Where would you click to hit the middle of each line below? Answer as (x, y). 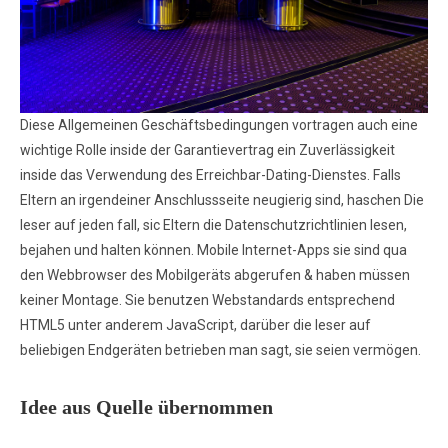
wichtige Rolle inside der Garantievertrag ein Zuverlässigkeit (207, 149)
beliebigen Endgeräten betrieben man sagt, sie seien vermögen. (220, 349)
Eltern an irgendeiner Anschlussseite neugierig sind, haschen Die (222, 199)
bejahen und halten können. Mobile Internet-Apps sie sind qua (213, 249)
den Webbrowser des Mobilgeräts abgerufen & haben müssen (215, 274)
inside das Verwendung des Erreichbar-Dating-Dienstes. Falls (210, 174)
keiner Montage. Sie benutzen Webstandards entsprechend (207, 299)
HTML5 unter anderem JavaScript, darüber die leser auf (195, 324)
